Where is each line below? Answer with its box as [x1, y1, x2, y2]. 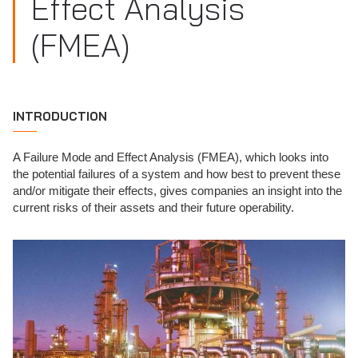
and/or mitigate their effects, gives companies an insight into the [13, 184, 342, 197]
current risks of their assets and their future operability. [13, 201, 294, 214]
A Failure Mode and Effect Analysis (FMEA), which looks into [13, 150, 328, 164]
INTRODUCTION [13, 109, 107, 124]
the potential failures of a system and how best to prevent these [13, 167, 340, 181]
